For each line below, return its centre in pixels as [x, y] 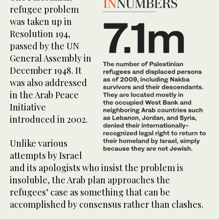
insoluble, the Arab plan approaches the [90, 180]
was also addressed [48, 82]
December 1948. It [46, 70]
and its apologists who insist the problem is [97, 167]
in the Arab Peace [44, 95]
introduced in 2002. [50, 119]
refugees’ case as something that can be [90, 192]
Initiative [28, 107]
